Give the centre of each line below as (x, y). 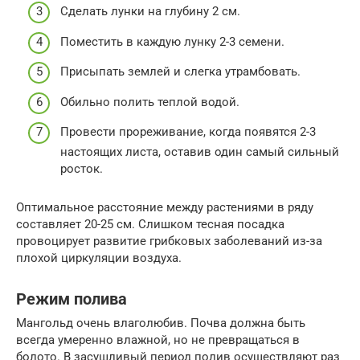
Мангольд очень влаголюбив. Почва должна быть (161, 323)
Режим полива (72, 299)
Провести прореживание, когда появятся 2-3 (188, 132)
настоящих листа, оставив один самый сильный (200, 152)
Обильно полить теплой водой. (150, 102)
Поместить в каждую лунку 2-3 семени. (172, 41)
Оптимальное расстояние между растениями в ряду (165, 208)
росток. (82, 169)
